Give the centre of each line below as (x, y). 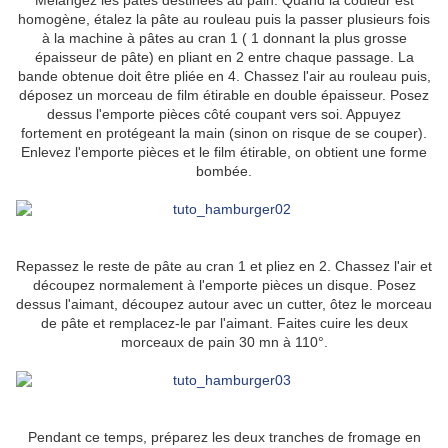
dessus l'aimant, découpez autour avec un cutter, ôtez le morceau (224, 304)
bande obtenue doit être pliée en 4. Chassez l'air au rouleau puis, (224, 76)
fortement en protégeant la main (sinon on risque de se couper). (224, 133)
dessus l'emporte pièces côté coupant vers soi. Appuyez (224, 114)
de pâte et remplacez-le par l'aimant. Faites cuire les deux (224, 323)
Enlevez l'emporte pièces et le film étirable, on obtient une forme (224, 152)
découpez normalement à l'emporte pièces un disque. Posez (224, 285)
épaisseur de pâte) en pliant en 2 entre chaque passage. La (224, 57)
